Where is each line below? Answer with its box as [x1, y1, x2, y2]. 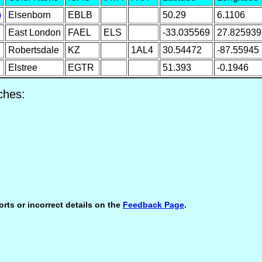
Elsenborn [8, 9, 51, 20]
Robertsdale [8, 44, 59, 55]
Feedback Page [122, 200, 184, 209]
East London [8, 27, 61, 37]
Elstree [8, 62, 37, 73]
